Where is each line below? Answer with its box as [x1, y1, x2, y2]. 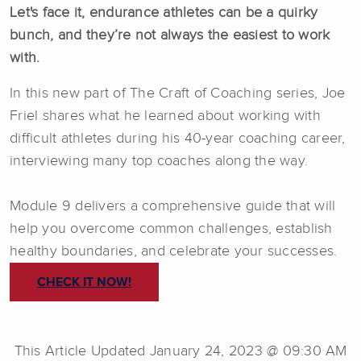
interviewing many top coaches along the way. [10, 154, 308, 169]
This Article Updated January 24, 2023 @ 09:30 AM [14, 343, 347, 359]
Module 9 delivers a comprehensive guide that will [10, 199, 336, 214]
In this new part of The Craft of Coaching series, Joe [10, 86, 346, 102]
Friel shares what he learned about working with [10, 109, 321, 124]
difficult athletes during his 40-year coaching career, [10, 131, 346, 147]
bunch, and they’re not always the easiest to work [10, 28, 330, 44]
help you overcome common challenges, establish [10, 222, 333, 237]
